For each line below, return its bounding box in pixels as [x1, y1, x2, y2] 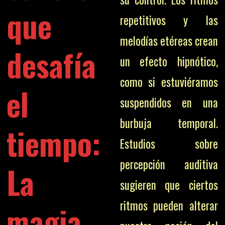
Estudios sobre [120, 135, 218, 152]
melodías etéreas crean [120, 32, 218, 49]
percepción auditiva [120, 156, 218, 173]
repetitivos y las [120, 12, 218, 29]
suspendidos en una [120, 94, 218, 111]
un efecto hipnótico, [120, 53, 218, 70]
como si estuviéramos [120, 73, 218, 90]
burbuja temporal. [120, 115, 218, 132]
